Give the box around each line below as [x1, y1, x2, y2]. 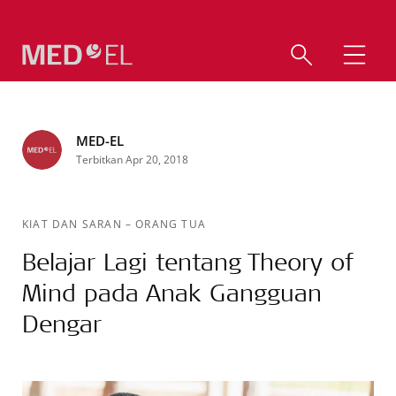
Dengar [22, 308, 102, 339]
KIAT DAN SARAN [22, 217, 126, 231]
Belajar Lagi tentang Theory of [22, 246, 354, 277]
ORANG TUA [135, 217, 207, 231]
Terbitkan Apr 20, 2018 [76, 152, 188, 166]
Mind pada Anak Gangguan [22, 277, 322, 308]
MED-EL [76, 132, 124, 149]
